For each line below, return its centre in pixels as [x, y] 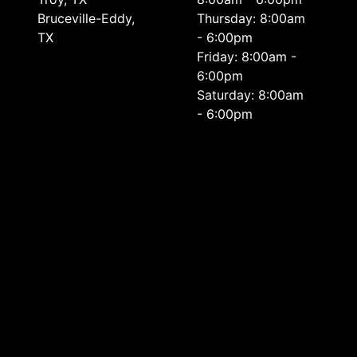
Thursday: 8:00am [251, 18]
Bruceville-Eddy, [86, 18]
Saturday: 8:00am [251, 95]
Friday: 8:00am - [247, 57]
